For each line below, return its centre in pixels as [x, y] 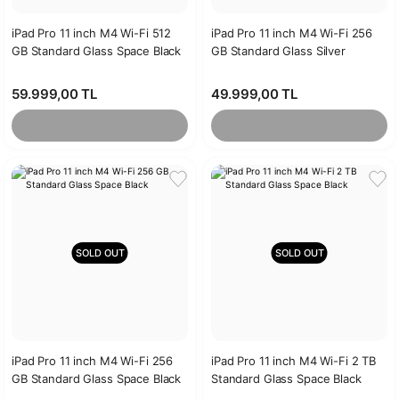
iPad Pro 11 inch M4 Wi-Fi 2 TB [294, 361]
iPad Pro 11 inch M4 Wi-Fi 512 [92, 33]
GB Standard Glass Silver [278, 51]
